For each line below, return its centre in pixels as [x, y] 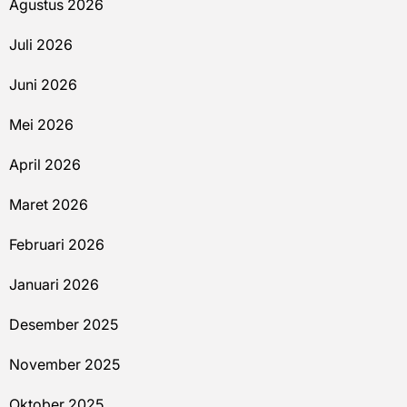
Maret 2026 [49, 204]
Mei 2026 [41, 124]
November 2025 [65, 364]
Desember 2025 [64, 324]
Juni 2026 [43, 84]
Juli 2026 [41, 44]
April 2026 [45, 164]
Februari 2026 [57, 244]
